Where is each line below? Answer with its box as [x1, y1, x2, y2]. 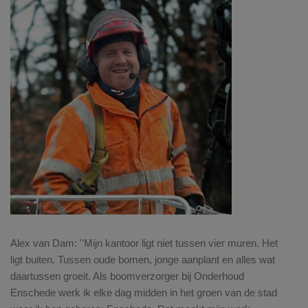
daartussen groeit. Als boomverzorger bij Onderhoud [10, 270, 244, 283]
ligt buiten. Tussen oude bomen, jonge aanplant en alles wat [10, 254, 275, 266]
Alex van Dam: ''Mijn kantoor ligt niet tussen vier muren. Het [10, 237, 278, 250]
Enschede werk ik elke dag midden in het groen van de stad [10, 287, 277, 299]
